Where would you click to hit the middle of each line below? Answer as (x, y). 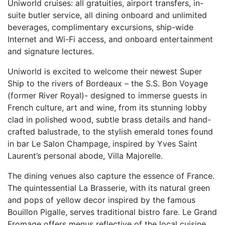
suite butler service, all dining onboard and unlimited (107, 15)
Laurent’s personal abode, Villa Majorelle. (85, 156)
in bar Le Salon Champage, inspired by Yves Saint (102, 144)
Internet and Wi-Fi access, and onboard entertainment (110, 39)
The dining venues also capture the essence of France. (111, 176)
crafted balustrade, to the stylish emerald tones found (110, 132)
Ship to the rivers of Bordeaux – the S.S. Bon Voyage (108, 83)
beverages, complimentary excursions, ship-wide (100, 27)
